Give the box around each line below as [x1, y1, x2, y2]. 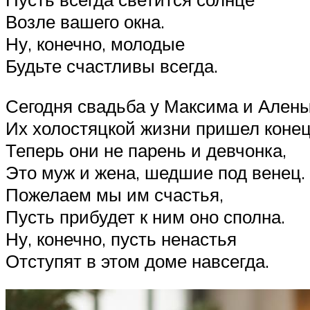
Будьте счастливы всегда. [6, 55, 218, 77]
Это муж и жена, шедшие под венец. [6, 161, 305, 183]
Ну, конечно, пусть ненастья [6, 227, 237, 250]
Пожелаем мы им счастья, [6, 183, 224, 206]
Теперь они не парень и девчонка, [6, 138, 286, 161]
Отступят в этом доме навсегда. [6, 249, 269, 272]
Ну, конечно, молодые [6, 33, 185, 55]
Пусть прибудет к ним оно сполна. [6, 205, 285, 228]
